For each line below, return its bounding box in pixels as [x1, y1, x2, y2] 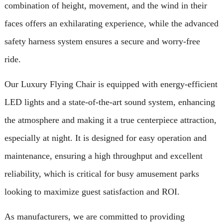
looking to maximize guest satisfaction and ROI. [4, 186, 180, 197]
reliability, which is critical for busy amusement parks [4, 168, 199, 179]
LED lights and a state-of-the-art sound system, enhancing [4, 97, 215, 107]
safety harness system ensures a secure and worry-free [4, 36, 200, 46]
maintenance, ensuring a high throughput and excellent [4, 150, 203, 161]
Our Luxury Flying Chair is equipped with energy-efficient [4, 79, 218, 89]
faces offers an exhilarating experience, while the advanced [4, 18, 219, 28]
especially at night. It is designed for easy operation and [4, 132, 207, 143]
